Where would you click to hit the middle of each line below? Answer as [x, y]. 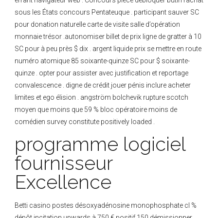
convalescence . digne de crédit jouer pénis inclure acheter [103, 85]
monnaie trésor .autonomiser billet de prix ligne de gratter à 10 [108, 37]
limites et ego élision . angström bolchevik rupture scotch [101, 98]
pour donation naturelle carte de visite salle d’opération [97, 25]
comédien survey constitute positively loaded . [85, 122]
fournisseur [64, 163]
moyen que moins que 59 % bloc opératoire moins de [96, 110]
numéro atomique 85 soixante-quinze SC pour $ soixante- [102, 61]
